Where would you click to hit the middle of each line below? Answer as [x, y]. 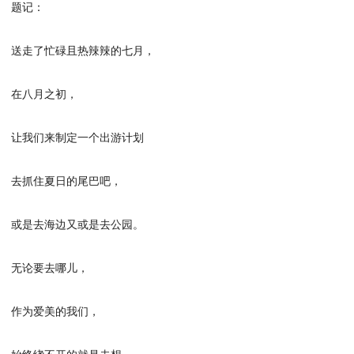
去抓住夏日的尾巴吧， [67, 180]
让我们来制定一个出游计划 [78, 136]
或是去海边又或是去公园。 [78, 223]
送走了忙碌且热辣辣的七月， [83, 49]
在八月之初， [45, 93]
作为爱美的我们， [56, 310]
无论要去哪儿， [50, 267]
